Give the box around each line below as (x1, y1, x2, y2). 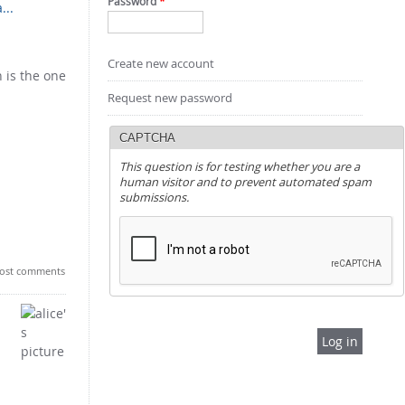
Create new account (107, 55, 214, 71)
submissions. (118, 189, 189, 205)
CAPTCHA (118, 130, 175, 145)
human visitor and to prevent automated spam (118, 174, 372, 190)
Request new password (107, 89, 232, 106)
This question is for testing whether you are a (118, 158, 360, 174)
